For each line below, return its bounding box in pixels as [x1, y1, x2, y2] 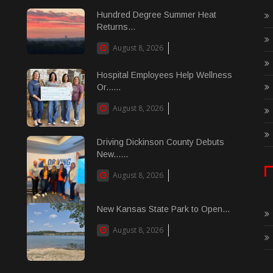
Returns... [97, 22, 135, 32]
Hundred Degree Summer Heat [97, 10, 216, 19]
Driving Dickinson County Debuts [97, 137, 224, 147]
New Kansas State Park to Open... [97, 204, 230, 214]
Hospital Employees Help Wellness [97, 70, 232, 80]
